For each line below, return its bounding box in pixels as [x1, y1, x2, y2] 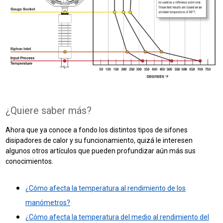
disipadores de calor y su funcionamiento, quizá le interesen [5, 136, 193, 144]
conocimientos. [5, 157, 55, 165]
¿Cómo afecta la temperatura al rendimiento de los [25, 184, 186, 192]
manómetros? [25, 198, 71, 207]
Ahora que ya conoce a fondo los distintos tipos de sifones [5, 125, 188, 134]
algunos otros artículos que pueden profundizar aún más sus [5, 146, 196, 155]
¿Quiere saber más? [5, 104, 92, 116]
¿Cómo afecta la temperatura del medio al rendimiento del [25, 213, 210, 221]
